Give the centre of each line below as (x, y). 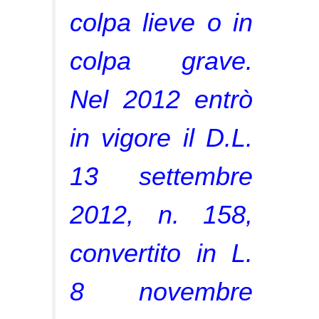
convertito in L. (161, 253)
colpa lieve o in (161, 22)
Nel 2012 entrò (161, 99)
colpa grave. (161, 61)
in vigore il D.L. (161, 137)
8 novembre (161, 291)
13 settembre (161, 176)
